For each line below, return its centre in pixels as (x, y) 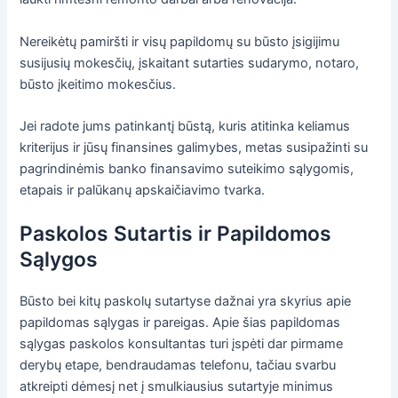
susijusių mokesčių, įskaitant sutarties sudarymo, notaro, (190, 63)
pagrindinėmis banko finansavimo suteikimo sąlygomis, (187, 169)
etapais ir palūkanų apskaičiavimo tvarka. (143, 191)
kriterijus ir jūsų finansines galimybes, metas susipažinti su (194, 148)
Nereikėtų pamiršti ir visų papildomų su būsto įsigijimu (180, 41)
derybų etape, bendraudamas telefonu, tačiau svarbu (178, 366)
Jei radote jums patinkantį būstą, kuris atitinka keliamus (185, 127)
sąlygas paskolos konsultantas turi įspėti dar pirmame (182, 344)
